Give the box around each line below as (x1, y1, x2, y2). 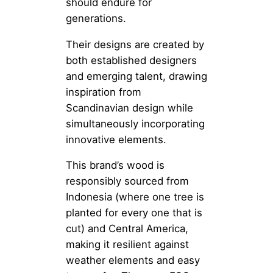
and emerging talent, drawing (66, 69, 207, 82)
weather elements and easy (66, 254, 200, 267)
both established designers (66, 54, 197, 66)
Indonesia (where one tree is (66, 191, 204, 204)
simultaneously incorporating (66, 117, 205, 130)
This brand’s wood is (66, 159, 165, 172)
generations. (66, 12, 126, 24)
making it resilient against (66, 238, 189, 251)
